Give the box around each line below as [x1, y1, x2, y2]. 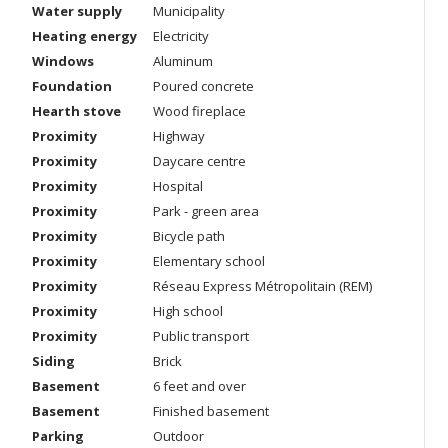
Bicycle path [153, 227, 225, 245]
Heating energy [32, 27, 137, 45]
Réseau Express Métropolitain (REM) [153, 277, 372, 295]
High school [153, 302, 223, 320]
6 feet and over [153, 377, 246, 395]
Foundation [32, 77, 112, 95]
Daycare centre [153, 152, 246, 170]
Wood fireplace [153, 102, 246, 120]
